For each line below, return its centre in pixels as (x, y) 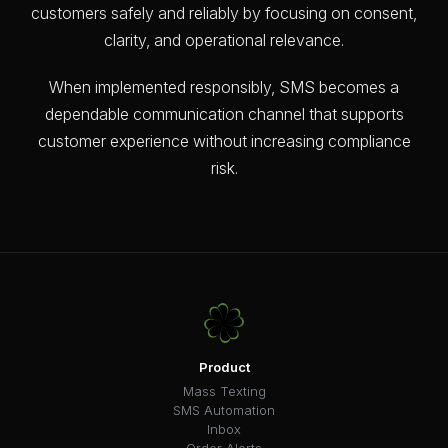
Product (224, 366)
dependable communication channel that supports (224, 113)
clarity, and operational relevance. (224, 39)
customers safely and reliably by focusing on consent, (224, 12)
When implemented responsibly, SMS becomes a (224, 86)
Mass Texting (224, 390)
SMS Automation (224, 409)
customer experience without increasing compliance (224, 140)
